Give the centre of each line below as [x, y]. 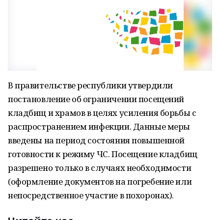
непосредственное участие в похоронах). [91, 195]
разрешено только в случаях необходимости [100, 168]
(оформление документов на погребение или [100, 181]
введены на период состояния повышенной [96, 140]
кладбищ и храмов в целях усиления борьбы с [102, 113]
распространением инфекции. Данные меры [99, 126]
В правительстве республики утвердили [90, 85]
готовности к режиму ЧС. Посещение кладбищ [103, 154]
